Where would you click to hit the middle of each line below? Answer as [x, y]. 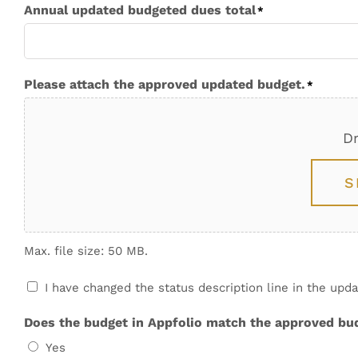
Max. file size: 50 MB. [86, 251]
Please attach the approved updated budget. [165, 84]
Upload [45, 287]
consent [49, 312]
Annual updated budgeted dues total [140, 10]
